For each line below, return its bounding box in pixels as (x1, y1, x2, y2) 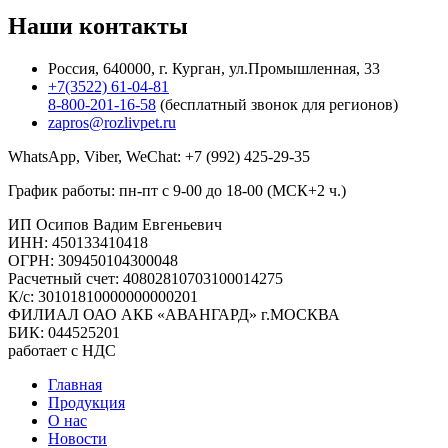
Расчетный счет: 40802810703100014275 (8, 270, 283, 288)
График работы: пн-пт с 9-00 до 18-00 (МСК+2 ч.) (8, 182, 346, 200)
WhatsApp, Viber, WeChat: (8, 148, 181, 166)
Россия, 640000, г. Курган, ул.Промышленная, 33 (48, 60, 380, 78)
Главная (48, 376, 102, 394)
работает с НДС (8, 342, 116, 360)
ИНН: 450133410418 (8, 234, 148, 252)
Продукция (48, 394, 125, 412)
